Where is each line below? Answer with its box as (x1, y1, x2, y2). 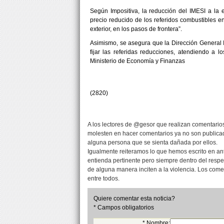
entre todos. (87, 174, 119, 182)
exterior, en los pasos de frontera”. (90, 25, 182, 32)
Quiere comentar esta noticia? (93, 194, 175, 202)
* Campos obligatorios (93, 203, 154, 211)
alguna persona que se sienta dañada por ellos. (87, 138, 217, 146)
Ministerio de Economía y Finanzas (90, 57, 185, 64)
